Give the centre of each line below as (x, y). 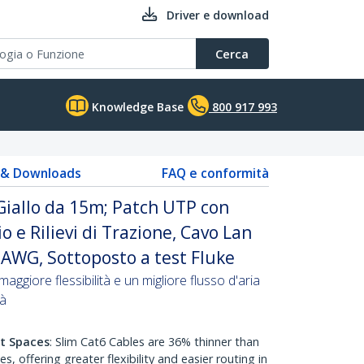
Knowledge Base (136, 107)
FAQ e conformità (215, 173)
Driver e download (218, 15)
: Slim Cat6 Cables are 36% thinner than (154, 342)
